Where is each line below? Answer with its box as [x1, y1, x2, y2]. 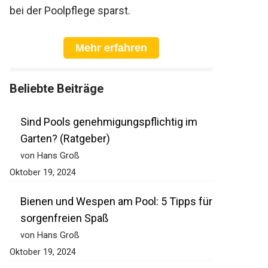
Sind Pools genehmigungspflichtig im [20, 115, 197, 129]
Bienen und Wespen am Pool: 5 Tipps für [20, 195, 212, 208]
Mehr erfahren [75, 42, 147, 54]
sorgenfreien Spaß [20, 212, 108, 225]
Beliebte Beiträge [10, 81, 103, 96]
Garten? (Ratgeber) [20, 132, 110, 145]
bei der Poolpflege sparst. [10, 4, 130, 17]
